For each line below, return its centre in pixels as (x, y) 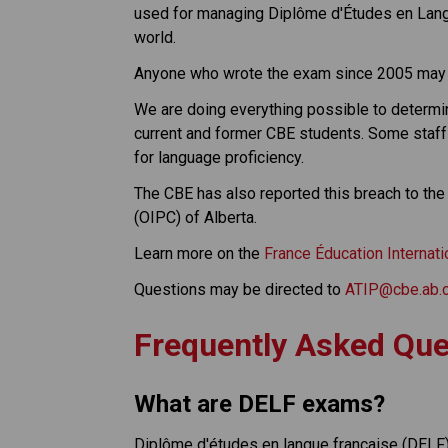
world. (155, 37)
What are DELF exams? (260, 403)
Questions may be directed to (240, 289)
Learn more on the (199, 253)
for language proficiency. (219, 157)
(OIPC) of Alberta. (196, 217)
